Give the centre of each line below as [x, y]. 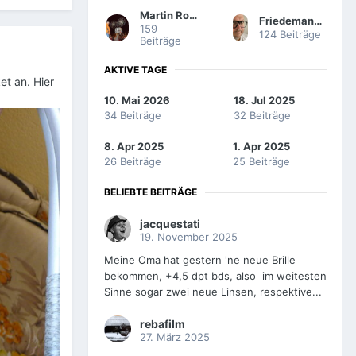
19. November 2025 [189, 237]
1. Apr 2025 [261, 147]
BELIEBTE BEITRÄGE [151, 192]
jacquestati [170, 224]
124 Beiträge [290, 35]
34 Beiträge [133, 116]
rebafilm [163, 324]
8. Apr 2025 [134, 147]
